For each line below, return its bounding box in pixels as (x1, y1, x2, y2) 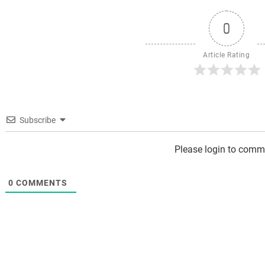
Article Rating (203, 51, 250, 59)
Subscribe (19, 115, 56, 125)
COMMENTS (13, 178, 67, 188)
